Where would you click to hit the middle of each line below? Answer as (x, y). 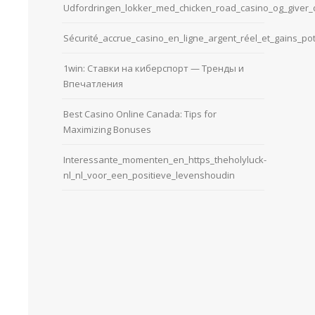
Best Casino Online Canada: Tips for (140, 114)
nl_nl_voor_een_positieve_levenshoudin (149, 175)
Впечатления (93, 83)
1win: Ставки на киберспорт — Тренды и (154, 68)
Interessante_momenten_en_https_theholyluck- (165, 159)
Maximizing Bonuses (107, 129)
